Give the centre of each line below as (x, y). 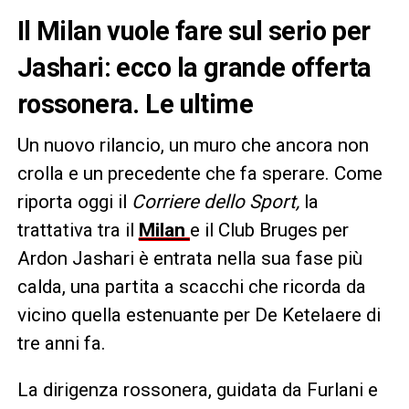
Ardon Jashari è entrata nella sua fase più (189, 258)
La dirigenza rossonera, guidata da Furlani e (197, 389)
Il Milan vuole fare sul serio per (194, 31)
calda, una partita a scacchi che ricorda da (191, 286)
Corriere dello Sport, (215, 201)
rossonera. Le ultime (135, 104)
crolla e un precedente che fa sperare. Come (199, 173)
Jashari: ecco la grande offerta (194, 67)
